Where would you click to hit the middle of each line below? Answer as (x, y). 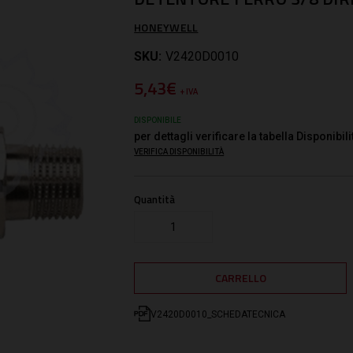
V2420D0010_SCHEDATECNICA (217, 314)
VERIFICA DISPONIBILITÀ (179, 151)
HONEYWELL (166, 27)
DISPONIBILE (158, 120)
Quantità (155, 199)
